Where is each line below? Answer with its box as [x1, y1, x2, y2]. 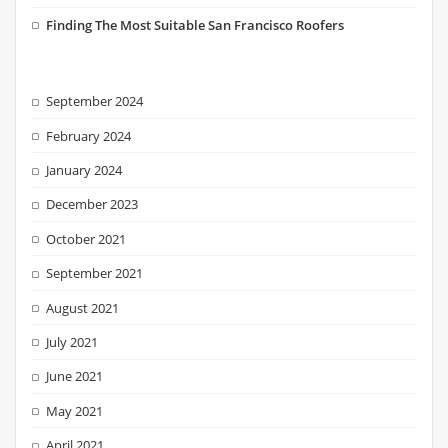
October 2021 [46, 229, 127, 248]
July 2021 [46, 332, 99, 351]
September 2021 [46, 264, 144, 283]
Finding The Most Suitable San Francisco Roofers [46, 15, 345, 34]
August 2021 [46, 298, 120, 317]
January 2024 [46, 161, 123, 179]
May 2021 [46, 401, 104, 420]
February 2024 [46, 126, 132, 145]
